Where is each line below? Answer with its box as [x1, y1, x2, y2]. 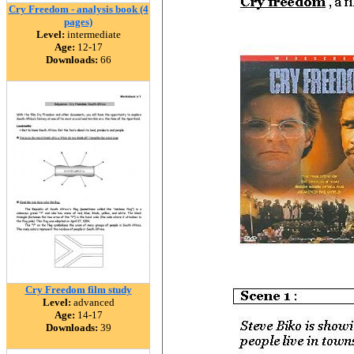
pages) [64, 16, 92, 28]
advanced [70, 296, 115, 308]
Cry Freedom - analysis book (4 [8, 3, 149, 15]
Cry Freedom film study [24, 284, 132, 296]
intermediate [64, 28, 121, 40]
